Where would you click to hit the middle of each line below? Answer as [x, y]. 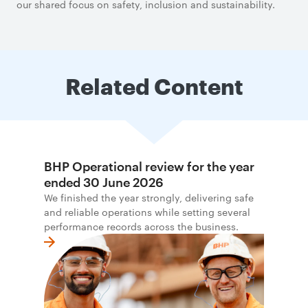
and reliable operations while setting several [147, 212]
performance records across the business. [141, 226]
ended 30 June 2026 [104, 182]
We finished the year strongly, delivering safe [149, 197]
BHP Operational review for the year [149, 166]
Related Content [154, 85]
